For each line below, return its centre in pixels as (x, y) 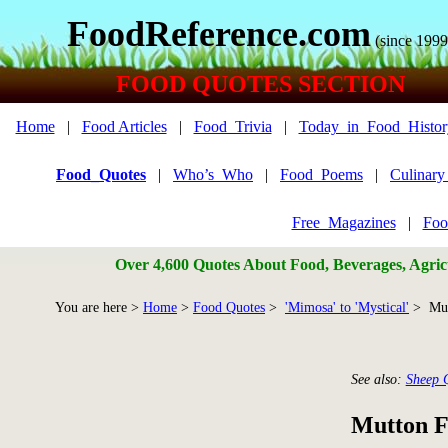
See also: (378, 379)
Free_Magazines (343, 222)
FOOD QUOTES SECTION (260, 84)
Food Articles (124, 126)
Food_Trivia (232, 126)
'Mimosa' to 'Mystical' (347, 307)
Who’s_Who (213, 174)
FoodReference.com (219, 34)
